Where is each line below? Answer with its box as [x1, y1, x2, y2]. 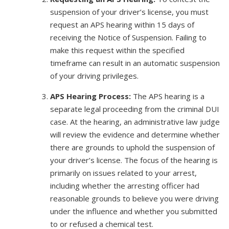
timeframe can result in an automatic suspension [50, 57, 220, 68]
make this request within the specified [50, 44, 185, 55]
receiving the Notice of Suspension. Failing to [50, 32, 207, 42]
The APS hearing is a [130, 90, 204, 101]
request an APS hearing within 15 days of [50, 19, 194, 30]
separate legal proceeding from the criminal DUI [50, 103, 219, 114]
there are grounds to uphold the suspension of [50, 142, 215, 152]
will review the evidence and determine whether [50, 129, 220, 140]
